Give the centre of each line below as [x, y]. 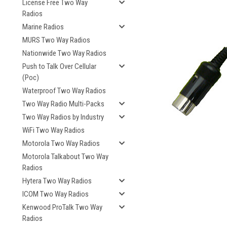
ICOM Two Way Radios [55, 194]
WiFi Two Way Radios [53, 130]
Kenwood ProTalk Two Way [62, 207]
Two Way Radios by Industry [63, 117]
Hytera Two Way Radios [57, 181]
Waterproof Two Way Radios [64, 91]
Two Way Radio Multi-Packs [63, 104]
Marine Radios [43, 27]
